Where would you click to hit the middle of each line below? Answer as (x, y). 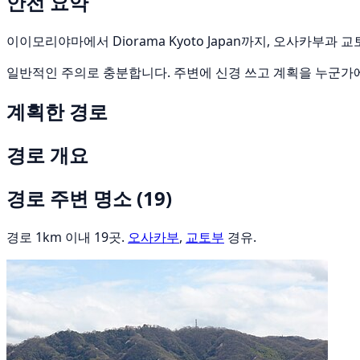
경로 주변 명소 (72, 198)
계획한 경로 (57, 112)
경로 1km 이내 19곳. (67, 237)
